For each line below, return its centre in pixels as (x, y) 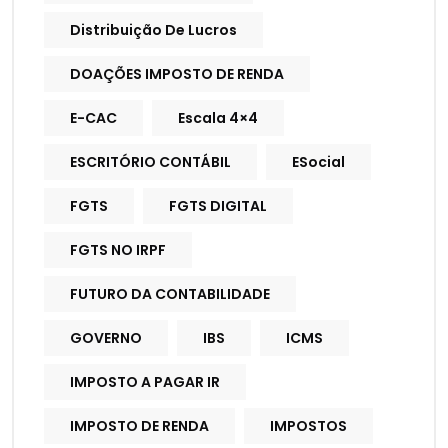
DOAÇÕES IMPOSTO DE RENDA (177, 74)
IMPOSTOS (308, 426)
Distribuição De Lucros (153, 30)
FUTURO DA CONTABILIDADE (170, 294)
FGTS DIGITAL (218, 206)
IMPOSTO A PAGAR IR (145, 382)
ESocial (318, 162)
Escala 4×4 (218, 118)
